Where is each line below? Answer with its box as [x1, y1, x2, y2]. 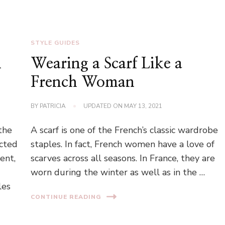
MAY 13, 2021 [124, 102, 163, 110]
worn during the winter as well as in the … [31, 166, 205, 179]
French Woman [31, 75, 135, 90]
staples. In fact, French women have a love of [31, 138, 215, 151]
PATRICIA [40, 102, 66, 110]
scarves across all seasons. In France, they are [31, 152, 215, 165]
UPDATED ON [83, 102, 125, 110]
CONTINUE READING [31, 192, 102, 201]
